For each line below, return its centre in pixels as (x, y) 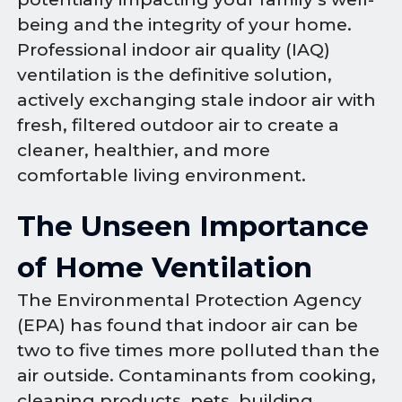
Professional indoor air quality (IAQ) (174, 49)
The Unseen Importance (193, 227)
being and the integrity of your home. (185, 24)
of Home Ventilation (165, 268)
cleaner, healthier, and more (144, 150)
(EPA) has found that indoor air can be (188, 326)
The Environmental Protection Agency (190, 301)
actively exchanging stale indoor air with (197, 100)
